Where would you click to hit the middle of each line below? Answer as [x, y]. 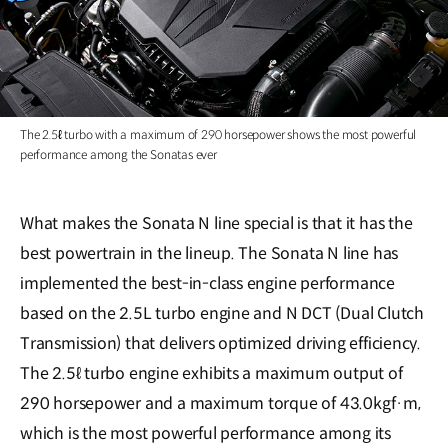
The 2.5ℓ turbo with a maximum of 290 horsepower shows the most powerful [218, 134]
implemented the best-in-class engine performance [207, 283]
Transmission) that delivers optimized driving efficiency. [221, 343]
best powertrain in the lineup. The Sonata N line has [209, 253]
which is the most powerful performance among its [205, 433]
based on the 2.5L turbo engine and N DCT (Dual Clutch [222, 313]
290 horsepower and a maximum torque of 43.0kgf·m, [220, 403]
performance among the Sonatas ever [118, 154]
